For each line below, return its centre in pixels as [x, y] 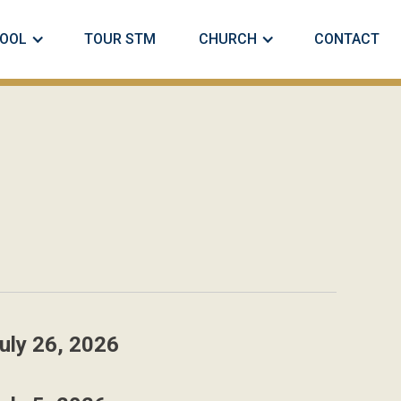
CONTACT [347, 39]
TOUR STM [120, 39]
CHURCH [228, 39]
